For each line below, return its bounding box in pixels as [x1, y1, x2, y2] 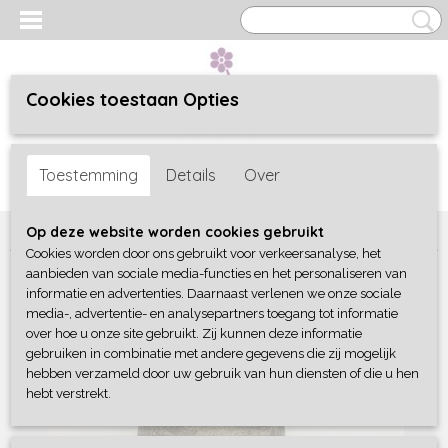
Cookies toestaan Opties [26, 88, 239, 111]
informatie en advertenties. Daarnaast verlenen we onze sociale [26, 286, 401, 301]
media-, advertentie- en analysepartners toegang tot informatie [26, 306, 398, 321]
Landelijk [192, 221, 248, 239]
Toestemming [39, 165, 138, 185]
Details [166, 165, 216, 185]
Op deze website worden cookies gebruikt [26, 223, 324, 241]
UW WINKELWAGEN [317, 144, 438, 160]
